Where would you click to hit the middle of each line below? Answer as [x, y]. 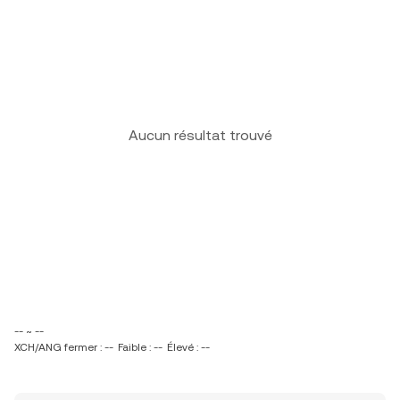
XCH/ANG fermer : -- [64, 347]
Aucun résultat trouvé [200, 135]
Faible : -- [140, 347]
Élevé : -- [188, 347]
